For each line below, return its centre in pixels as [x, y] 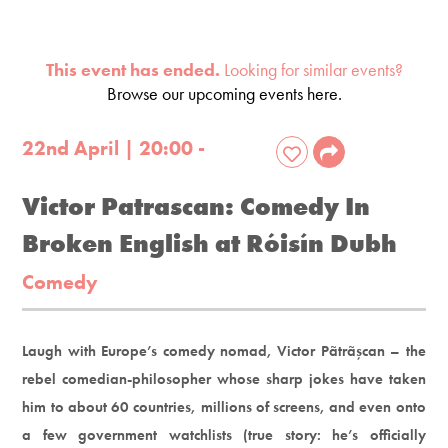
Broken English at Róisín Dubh [210, 243]
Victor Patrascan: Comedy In [196, 206]
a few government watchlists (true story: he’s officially [224, 434]
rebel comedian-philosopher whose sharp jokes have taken [224, 378]
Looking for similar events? [311, 69]
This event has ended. [132, 69]
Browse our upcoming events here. [224, 93]
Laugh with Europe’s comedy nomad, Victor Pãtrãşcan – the [224, 350]
